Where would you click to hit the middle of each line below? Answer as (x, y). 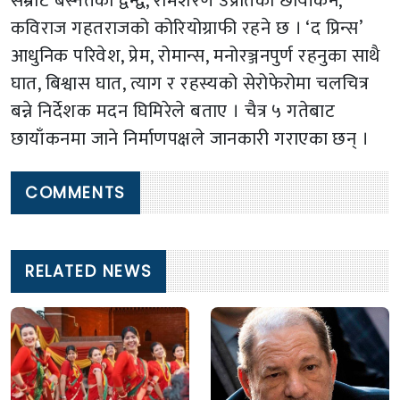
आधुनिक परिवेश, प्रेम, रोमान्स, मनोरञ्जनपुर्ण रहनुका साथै (196, 56)
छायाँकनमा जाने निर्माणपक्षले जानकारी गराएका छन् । (190, 139)
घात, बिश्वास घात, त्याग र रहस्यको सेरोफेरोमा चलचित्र (190, 84)
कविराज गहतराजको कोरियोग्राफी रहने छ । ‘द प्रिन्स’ (187, 29)
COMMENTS (75, 192)
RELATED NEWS (89, 271)
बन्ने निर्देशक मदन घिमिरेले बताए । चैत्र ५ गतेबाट (173, 112)
